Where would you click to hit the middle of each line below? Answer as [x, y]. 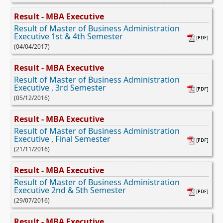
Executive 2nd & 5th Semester [70, 190]
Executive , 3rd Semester [60, 87]
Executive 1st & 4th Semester [68, 36]
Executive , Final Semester [62, 139]
